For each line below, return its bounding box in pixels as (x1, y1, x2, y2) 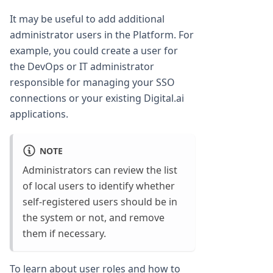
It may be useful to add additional (10, 12, 165, 26)
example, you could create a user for (10, 43, 178, 57)
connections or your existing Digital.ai (10, 91, 184, 105)
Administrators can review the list (23, 163, 177, 177)
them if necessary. (23, 227, 106, 241)
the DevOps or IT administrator (10, 59, 154, 73)
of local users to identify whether (23, 179, 175, 193)
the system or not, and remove (23, 211, 165, 225)
